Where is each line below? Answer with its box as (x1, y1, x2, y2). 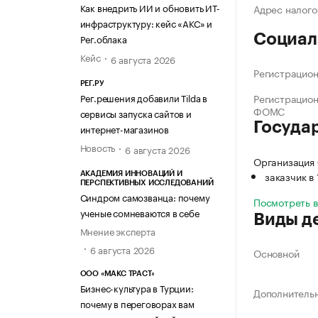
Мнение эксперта (79, 224, 155, 238)
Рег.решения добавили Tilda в (79, 90, 207, 105)
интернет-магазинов (79, 121, 169, 136)
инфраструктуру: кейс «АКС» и (79, 15, 212, 30)
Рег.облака (79, 31, 127, 45)
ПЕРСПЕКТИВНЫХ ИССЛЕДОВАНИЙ (79, 179, 214, 187)
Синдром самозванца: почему (79, 190, 210, 204)
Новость (79, 140, 116, 155)
